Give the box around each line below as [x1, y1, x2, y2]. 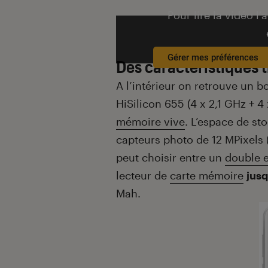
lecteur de [116, 168, 170, 182]
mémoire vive [116, 114, 185, 128]
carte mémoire [170, 168, 243, 182]
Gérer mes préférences [167, 51, 258, 63]
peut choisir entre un [116, 150, 225, 164]
